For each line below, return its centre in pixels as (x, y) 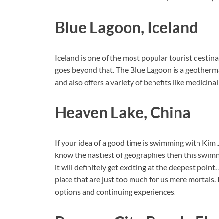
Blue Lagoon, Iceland (126, 27)
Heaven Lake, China (123, 112)
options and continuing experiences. (115, 191)
